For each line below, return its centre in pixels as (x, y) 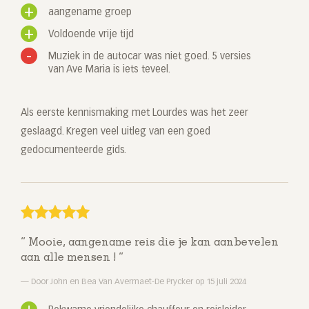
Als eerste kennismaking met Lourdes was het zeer (134, 113)
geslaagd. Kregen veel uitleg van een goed (116, 132)
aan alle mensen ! (70, 258)
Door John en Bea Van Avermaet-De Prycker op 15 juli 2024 (138, 282)
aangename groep (90, 13)
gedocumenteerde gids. (73, 151)
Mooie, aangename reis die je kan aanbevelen (152, 243)
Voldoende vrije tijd (91, 35)
